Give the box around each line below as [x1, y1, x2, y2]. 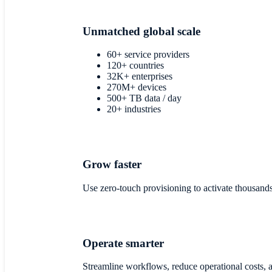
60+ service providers [107, 49, 189, 60]
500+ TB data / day [107, 93, 182, 104]
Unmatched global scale [83, 24, 200, 38]
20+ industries [107, 104, 161, 115]
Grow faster [83, 158, 141, 171]
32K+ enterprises [107, 71, 172, 82]
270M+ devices [107, 82, 166, 93]
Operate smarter [83, 236, 164, 250]
